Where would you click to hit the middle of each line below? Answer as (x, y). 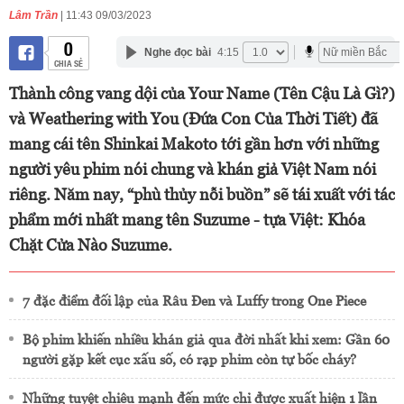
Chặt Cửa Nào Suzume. (91, 245)
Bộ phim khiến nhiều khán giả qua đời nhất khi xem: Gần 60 (206, 340)
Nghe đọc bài (177, 52)
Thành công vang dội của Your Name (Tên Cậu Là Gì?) (202, 93)
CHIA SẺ (68, 63)
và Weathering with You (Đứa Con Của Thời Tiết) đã (193, 119)
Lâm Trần (33, 15)
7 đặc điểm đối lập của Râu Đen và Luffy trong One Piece (194, 301)
